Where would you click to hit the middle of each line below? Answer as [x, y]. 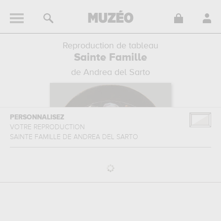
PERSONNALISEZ [37, 117]
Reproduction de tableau [110, 46]
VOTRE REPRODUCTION [48, 127]
